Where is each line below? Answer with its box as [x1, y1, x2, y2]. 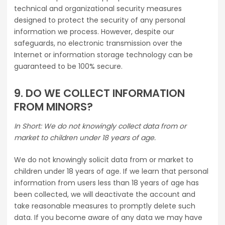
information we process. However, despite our [14, 27, 174, 37]
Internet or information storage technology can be [14, 50, 193, 60]
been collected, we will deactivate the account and [14, 189, 195, 200]
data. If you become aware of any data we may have [14, 212, 202, 223]
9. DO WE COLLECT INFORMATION [14, 86, 185, 101]
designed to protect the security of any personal [14, 15, 185, 26]
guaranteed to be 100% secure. [14, 61, 123, 72]
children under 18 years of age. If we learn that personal [14, 166, 208, 177]
